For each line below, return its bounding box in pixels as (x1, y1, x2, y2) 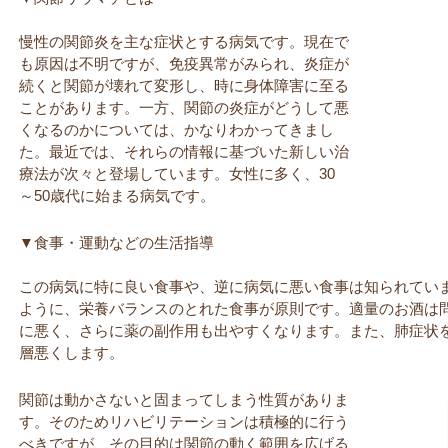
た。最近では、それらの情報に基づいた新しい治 (19, 143, 349, 160)
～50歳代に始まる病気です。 (19, 187, 215, 204)
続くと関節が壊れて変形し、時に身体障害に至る (19, 77, 349, 94)
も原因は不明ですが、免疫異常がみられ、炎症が (19, 55, 349, 72)
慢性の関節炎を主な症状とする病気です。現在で (19, 33, 349, 50)
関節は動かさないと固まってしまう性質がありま (19, 391, 349, 408)
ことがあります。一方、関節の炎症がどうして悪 (19, 99, 349, 116)
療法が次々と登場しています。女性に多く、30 (19, 165, 335, 182)
